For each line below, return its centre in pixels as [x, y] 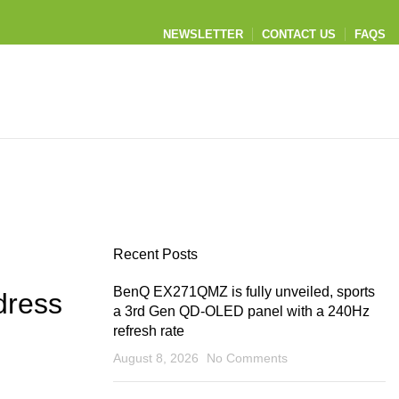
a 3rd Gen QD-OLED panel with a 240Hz [241, 311]
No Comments [247, 358]
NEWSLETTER [203, 34]
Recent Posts [155, 254]
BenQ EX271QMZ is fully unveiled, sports [244, 292]
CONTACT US [299, 34]
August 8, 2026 [156, 358]
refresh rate [149, 331]
